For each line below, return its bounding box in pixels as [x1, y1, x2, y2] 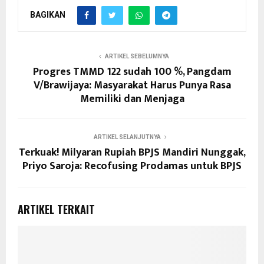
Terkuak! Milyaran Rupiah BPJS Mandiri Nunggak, [18, 144, 246, 162]
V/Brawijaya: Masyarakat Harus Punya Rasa [33, 77, 231, 95]
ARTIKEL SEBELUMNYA [104, 53, 169, 60]
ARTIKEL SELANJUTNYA [94, 134, 161, 141]
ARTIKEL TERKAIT [18, 202, 95, 217]
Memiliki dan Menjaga [80, 90, 184, 108]
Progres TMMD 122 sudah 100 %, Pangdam [32, 63, 232, 81]
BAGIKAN [30, 10, 65, 20]
